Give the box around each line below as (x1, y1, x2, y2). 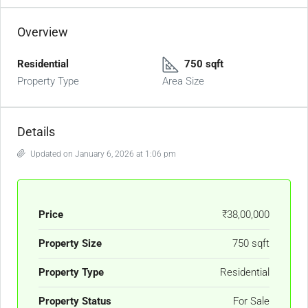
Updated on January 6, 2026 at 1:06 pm (28, 149, 176, 159)
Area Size (162, 75, 204, 87)
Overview (17, 25, 68, 39)
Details (17, 124, 55, 139)
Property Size (38, 237, 102, 250)
